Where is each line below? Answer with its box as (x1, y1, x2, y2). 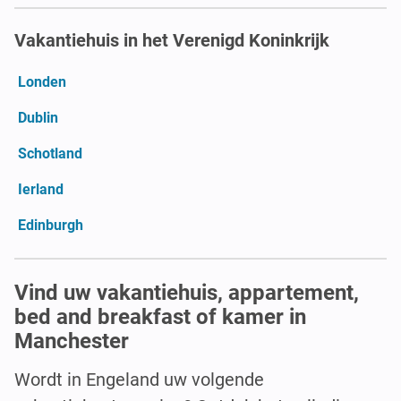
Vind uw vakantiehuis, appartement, (14, 279, 359, 305)
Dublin (18, 108, 58, 126)
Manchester (14, 328, 129, 354)
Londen (18, 73, 66, 90)
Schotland (18, 144, 82, 162)
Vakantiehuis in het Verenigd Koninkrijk (14, 29, 329, 51)
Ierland (18, 180, 64, 198)
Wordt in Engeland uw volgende (14, 368, 264, 390)
